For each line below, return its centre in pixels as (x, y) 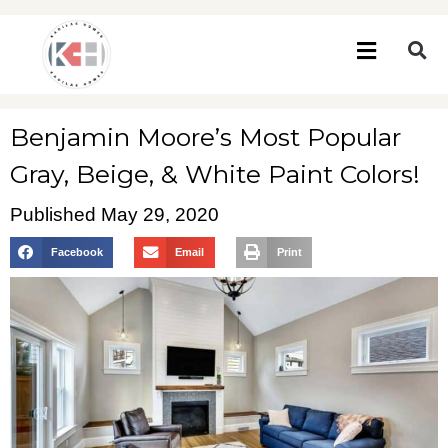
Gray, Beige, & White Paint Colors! (215, 173)
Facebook (76, 252)
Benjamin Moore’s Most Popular (205, 136)
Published (53, 214)
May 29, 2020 (160, 214)
